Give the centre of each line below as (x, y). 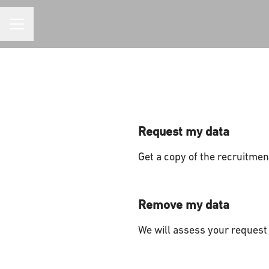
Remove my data (183, 206)
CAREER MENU (39, 29)
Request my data (183, 132)
